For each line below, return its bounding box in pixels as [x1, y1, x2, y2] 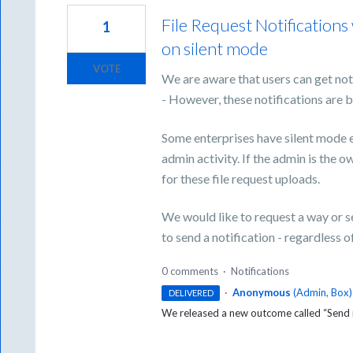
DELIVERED [168, 287, 214, 298]
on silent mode [162, 38, 269, 60]
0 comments [162, 264, 219, 277]
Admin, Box [295, 285, 349, 299]
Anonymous [232, 285, 291, 299]
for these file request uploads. [162, 170, 321, 186]
